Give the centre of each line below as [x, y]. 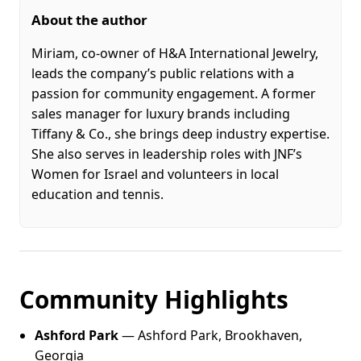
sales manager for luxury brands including [161, 113]
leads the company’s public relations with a [163, 73]
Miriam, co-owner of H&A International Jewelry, [175, 53]
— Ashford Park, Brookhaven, [211, 336]
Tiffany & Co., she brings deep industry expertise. [180, 133]
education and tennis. [98, 194]
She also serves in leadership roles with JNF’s [167, 154]
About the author [89, 19]
